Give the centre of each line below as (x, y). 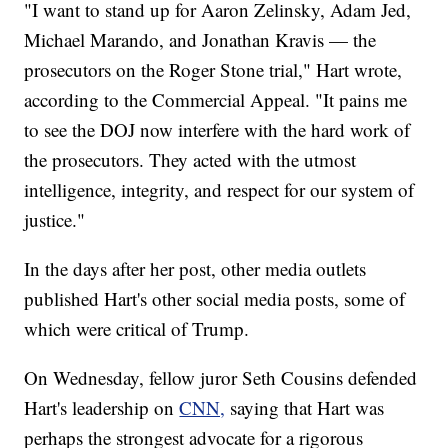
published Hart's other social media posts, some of (215, 299)
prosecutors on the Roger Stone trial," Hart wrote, (213, 70)
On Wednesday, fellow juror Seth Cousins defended (221, 378)
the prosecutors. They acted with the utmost (190, 160)
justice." (55, 220)
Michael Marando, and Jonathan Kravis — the (200, 40)
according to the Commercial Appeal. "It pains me (216, 100)
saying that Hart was (307, 408)
